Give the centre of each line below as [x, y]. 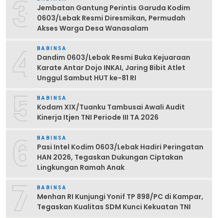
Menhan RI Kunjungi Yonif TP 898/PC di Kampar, [120, 197]
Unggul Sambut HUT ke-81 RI [87, 78]
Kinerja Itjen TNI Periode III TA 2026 [98, 118]
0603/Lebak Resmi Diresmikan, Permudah [111, 18]
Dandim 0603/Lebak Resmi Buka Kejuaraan [114, 57]
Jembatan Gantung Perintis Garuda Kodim [114, 8]
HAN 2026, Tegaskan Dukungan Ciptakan [110, 157]
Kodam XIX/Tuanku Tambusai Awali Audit [111, 107]
